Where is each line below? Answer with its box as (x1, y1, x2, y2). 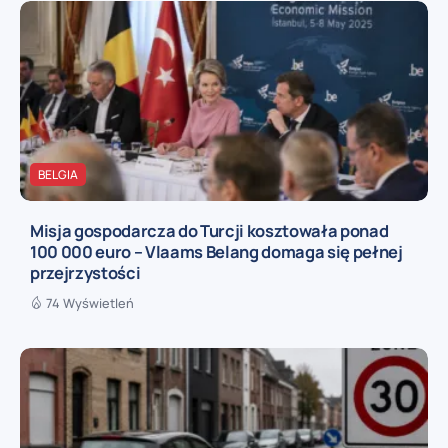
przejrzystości (30, 260, 141, 284)
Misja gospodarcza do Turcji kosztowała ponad (30, 218, 389, 242)
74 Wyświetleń (46, 293, 134, 312)
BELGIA (38, 166, 78, 184)
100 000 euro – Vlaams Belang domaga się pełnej (30, 239, 403, 263)
